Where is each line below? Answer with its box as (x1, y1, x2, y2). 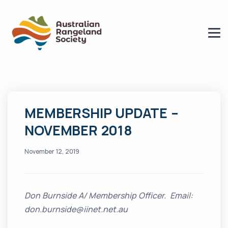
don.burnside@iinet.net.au (24, 204, 128, 215)
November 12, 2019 (24, 147, 80, 156)
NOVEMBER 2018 (24, 121, 132, 140)
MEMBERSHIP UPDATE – (24, 104, 179, 123)
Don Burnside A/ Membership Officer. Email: (24, 190, 193, 202)
